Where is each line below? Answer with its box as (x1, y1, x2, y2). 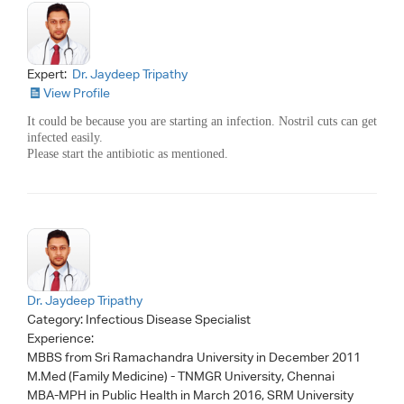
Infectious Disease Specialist (86, 311, 251, 326)
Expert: (27, 66, 69, 81)
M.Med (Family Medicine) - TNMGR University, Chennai (27, 368, 335, 383)
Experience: (27, 330, 96, 345)
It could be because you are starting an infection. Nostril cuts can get (27, 114, 377, 128)
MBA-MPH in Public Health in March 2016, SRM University (27, 387, 353, 402)
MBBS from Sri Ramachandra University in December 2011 (27, 349, 361, 364)
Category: (27, 311, 86, 326)
